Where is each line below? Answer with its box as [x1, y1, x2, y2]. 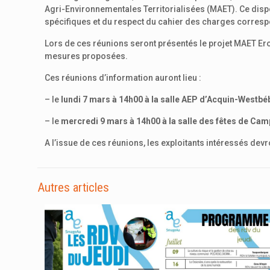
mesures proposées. [45, 51, 128, 61]
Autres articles [37, 180, 109, 195]
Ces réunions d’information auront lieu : [45, 73, 202, 83]
